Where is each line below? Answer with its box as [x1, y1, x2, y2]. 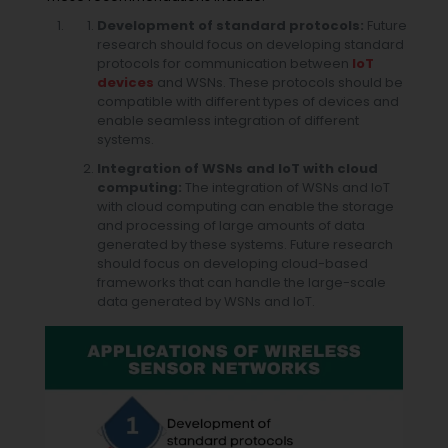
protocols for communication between [97, 54, 353, 74]
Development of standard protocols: [97, 16, 365, 36]
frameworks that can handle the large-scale [97, 273, 387, 293]
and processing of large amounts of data [97, 216, 366, 236]
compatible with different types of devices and [97, 92, 400, 112]
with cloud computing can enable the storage [97, 197, 395, 217]
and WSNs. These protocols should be [154, 73, 404, 93]
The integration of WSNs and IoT [182, 178, 391, 198]
